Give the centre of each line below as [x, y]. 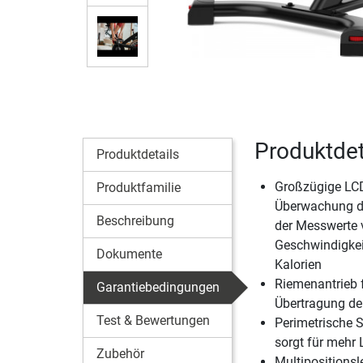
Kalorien [298, 264]
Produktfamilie [139, 187]
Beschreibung [135, 220]
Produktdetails [138, 154]
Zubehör [120, 353]
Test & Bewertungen [153, 320]
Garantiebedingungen [158, 287]
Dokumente [129, 254]
